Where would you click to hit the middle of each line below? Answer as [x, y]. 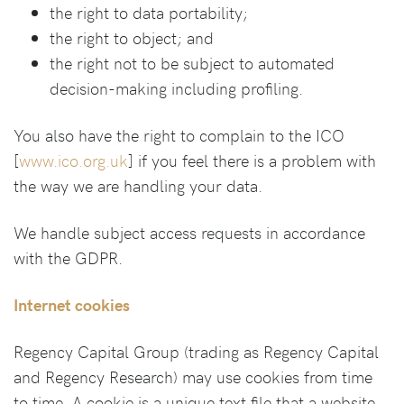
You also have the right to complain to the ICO [179, 135]
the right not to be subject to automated [192, 63]
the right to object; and [132, 37]
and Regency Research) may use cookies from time [193, 376]
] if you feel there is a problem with [252, 160]
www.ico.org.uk [73, 160]
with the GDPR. [68, 257]
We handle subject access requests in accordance [189, 232]
